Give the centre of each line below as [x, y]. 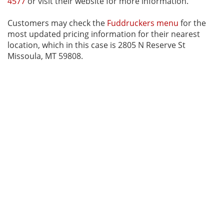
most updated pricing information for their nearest [104, 34]
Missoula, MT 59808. [45, 56]
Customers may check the [57, 23]
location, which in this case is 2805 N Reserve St [96, 45]
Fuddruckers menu [143, 23]
